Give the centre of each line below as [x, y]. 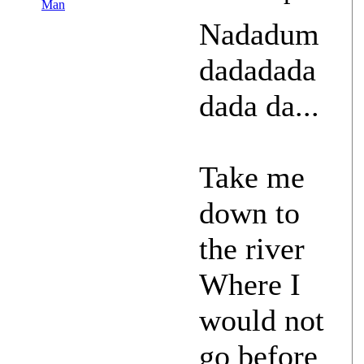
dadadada [258, 70]
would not [262, 321]
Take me [252, 178]
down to [249, 213]
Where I [250, 285]
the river [252, 249]
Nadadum [259, 35]
